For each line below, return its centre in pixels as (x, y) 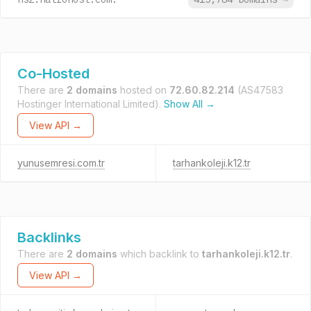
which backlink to (160, 254)
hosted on (143, 90)
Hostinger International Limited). (91, 104)
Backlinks (49, 237)
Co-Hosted (53, 74)
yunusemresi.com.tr (61, 163)
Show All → (190, 104)
